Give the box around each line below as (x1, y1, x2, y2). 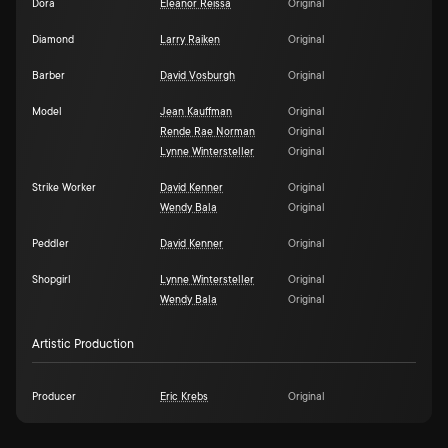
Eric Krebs (160, 391, 208, 403)
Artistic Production (32, 337, 134, 351)
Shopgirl (32, 274, 71, 286)
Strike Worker (32, 182, 96, 194)
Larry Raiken (160, 34, 220, 46)
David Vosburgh (160, 70, 235, 82)
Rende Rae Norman (160, 126, 255, 138)
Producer (32, 391, 76, 403)
